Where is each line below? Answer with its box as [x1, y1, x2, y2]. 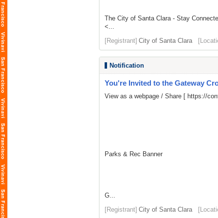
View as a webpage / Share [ [105, 92, 187, 100]
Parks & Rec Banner [105, 150, 163, 158]
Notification [109, 62, 144, 69]
